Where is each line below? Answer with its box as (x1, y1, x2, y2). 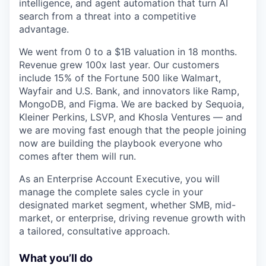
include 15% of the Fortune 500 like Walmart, (19, 72, 221, 84)
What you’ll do (19, 252, 93, 264)
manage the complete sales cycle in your (19, 186, 203, 198)
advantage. (19, 23, 69, 35)
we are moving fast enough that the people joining (19, 124, 246, 136)
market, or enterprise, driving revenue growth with (19, 212, 245, 224)
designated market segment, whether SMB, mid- (19, 199, 236, 211)
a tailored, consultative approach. (19, 225, 170, 237)
